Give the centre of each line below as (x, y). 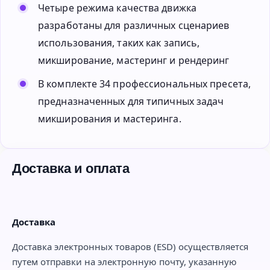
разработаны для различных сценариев (134, 26)
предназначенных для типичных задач (131, 102)
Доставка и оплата (71, 169)
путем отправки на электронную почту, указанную (124, 262)
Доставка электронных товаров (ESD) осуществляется (130, 247)
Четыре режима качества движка (117, 8)
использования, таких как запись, (119, 43)
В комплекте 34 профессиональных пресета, (145, 84)
